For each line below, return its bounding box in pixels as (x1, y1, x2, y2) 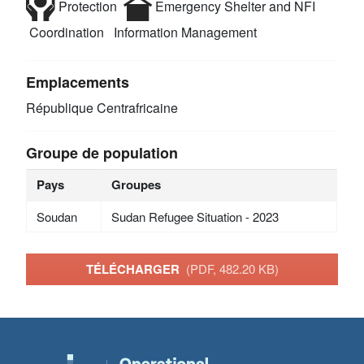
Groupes (110, 175, 161, 193)
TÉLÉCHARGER (85, 260, 186, 279)
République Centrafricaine (26, 97, 179, 117)
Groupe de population (26, 141, 179, 163)
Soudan (36, 207, 77, 225)
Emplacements (26, 71, 130, 93)
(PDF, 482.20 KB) (185, 260, 279, 278)
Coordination (26, 22, 105, 41)
